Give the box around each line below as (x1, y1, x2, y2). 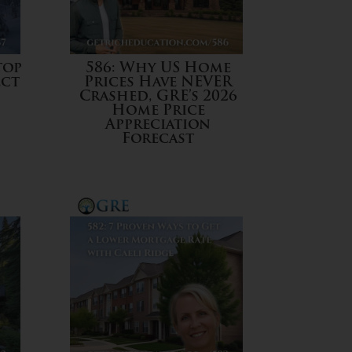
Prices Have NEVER (83, 75, 233, 90)
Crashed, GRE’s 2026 (79, 90, 237, 104)
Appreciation (105, 118, 211, 133)
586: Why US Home (85, 61, 231, 76)
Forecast (122, 132, 195, 147)
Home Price (111, 104, 205, 119)
